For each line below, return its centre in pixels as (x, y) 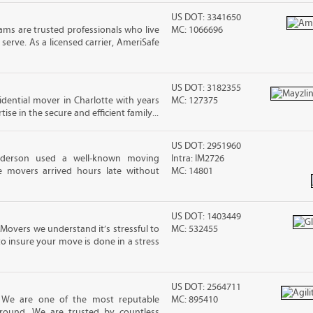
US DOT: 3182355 (206, 88)
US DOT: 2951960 (206, 146)
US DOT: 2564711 (206, 287)
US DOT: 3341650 (206, 17)
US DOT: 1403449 (206, 217)
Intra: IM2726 (198, 159)
